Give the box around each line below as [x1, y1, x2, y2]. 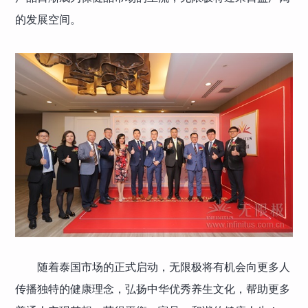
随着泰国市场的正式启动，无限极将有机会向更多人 [37, 261, 291, 274]
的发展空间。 [15, 13, 82, 25]
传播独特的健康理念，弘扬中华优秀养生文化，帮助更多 [15, 283, 291, 296]
